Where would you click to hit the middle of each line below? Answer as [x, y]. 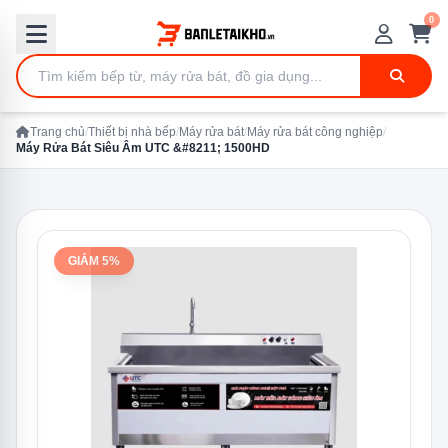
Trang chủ [57, 132]
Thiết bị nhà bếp [132, 132]
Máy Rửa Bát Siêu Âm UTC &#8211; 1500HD [143, 148]
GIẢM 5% [94, 261]
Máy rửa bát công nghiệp [315, 132]
